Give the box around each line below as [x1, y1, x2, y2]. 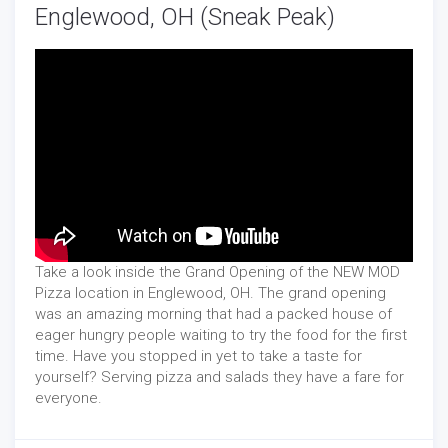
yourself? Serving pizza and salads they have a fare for [35, 367, 404, 386]
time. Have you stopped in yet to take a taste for [35, 346, 362, 365]
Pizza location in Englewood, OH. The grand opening [35, 283, 386, 302]
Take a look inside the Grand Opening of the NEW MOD [35, 262, 400, 281]
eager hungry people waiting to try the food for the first [35, 325, 407, 344]
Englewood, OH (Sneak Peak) [35, 3, 335, 32]
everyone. [35, 388, 102, 407]
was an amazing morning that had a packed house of [35, 304, 392, 323]
